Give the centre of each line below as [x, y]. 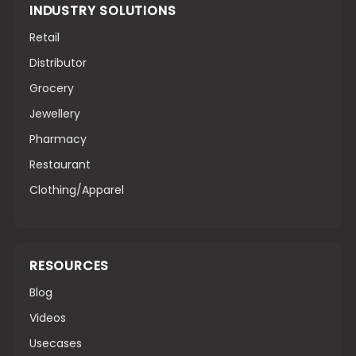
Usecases [56, 343]
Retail [44, 37]
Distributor [58, 62]
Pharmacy [58, 139]
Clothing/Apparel [77, 190]
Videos [48, 317]
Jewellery [55, 113]
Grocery [52, 88]
